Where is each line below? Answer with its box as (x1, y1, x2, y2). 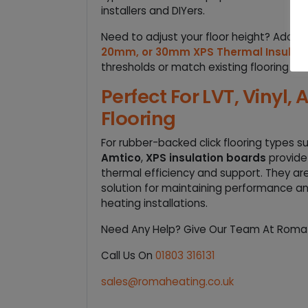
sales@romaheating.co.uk (101, 274, 234, 289)
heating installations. (101, 195, 208, 210)
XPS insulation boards (146, 150, 266, 165)
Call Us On (101, 247, 155, 263)
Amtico (101, 150, 141, 165)
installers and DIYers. (101, 3, 205, 18)
